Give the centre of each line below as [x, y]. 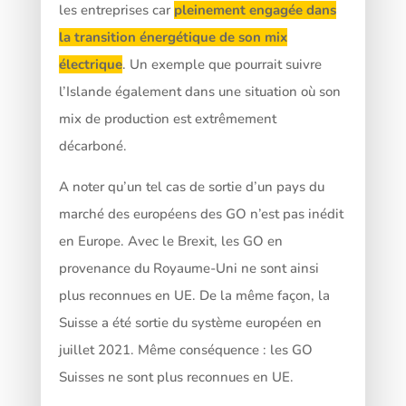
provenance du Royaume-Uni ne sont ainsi [188, 268]
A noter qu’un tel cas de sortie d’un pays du [191, 186]
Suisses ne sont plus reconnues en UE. [176, 377]
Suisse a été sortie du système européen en [190, 322]
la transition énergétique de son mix [173, 37]
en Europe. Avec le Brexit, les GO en [170, 241]
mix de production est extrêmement [167, 118]
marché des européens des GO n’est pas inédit [201, 213]
